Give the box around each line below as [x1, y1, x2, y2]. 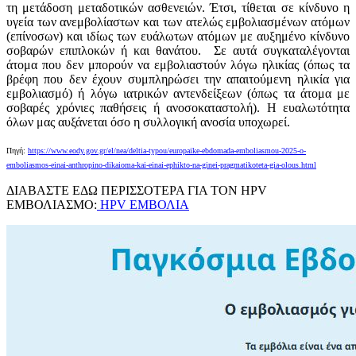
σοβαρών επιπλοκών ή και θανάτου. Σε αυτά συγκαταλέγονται [6, 44, 350, 57]
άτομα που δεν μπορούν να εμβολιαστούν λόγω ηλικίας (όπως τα [6, 58, 350, 72]
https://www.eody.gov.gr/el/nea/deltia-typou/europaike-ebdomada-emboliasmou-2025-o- [28, 146, 306, 155]
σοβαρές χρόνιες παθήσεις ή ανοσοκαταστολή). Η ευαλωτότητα [6, 101, 350, 114]
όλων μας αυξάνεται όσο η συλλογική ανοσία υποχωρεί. [6, 115, 290, 129]
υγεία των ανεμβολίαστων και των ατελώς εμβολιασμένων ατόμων [6, 15, 350, 29]
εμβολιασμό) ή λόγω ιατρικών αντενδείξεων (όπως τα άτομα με [6, 87, 350, 100]
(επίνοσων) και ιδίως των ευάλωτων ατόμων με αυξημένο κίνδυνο [6, 29, 350, 43]
